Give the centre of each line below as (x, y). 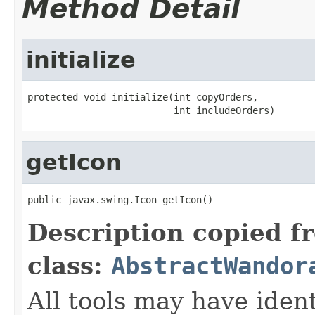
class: (69, 265)
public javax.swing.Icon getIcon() (120, 199)
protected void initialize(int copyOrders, (143, 97)
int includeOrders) (151, 110)
